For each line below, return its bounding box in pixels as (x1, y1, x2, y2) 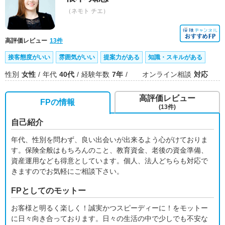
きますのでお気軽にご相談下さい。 (11, 167, 124, 175)
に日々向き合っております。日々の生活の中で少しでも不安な (11, 214, 208, 222)
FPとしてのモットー (11, 186, 86, 195)
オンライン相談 (142, 70, 191, 78)
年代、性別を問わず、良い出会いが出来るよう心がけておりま (11, 136, 208, 144)
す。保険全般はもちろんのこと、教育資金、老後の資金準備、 (11, 146, 208, 154)
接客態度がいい (8, 54, 50, 61)
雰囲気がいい (59, 54, 95, 61)
